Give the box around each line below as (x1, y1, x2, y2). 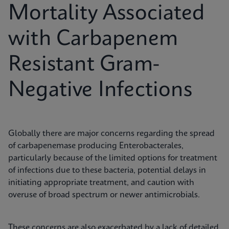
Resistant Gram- (8, 54, 159, 76)
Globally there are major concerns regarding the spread (8, 129, 215, 138)
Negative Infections (8, 80, 192, 101)
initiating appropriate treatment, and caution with (8, 178, 194, 187)
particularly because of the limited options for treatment (8, 154, 217, 163)
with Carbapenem (8, 29, 178, 50)
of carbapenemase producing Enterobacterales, (8, 142, 184, 150)
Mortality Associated (8, 3, 205, 25)
